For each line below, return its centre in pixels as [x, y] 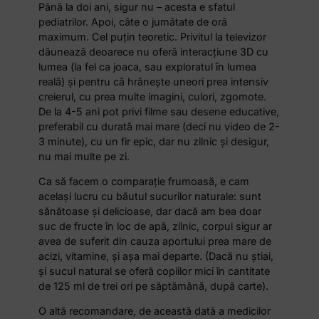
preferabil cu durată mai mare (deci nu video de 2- [159, 126]
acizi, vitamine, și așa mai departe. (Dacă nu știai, [156, 256]
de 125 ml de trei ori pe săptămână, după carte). [154, 286]
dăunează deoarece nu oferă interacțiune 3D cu [154, 51]
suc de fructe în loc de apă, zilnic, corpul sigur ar [156, 226]
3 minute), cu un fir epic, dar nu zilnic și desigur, [154, 141]
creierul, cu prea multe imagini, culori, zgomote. [153, 96]
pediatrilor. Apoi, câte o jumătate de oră [133, 21]
